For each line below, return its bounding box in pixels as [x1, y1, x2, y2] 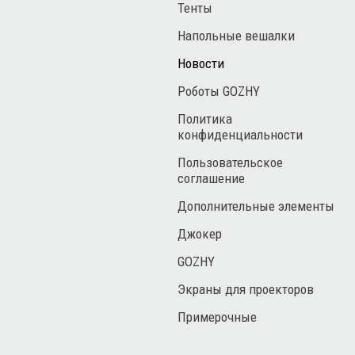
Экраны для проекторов [177, 281, 314, 297]
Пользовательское [177, 155, 283, 170]
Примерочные [177, 309, 257, 325]
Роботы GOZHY [177, 83, 260, 99]
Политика [177, 111, 232, 127]
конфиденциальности [177, 127, 303, 143]
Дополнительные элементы [177, 198, 334, 214]
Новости [177, 55, 224, 71]
